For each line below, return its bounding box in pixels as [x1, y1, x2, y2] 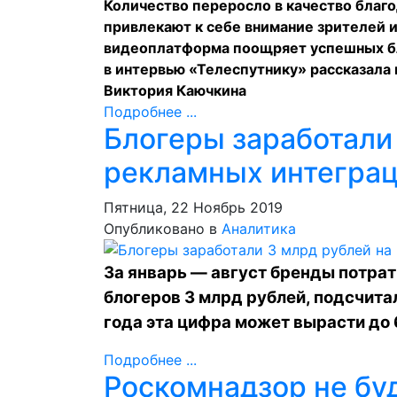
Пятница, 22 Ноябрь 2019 [104, 198, 283, 216]
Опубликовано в [104, 220, 217, 237]
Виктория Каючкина [104, 82, 246, 99]
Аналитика [222, 220, 296, 237]
